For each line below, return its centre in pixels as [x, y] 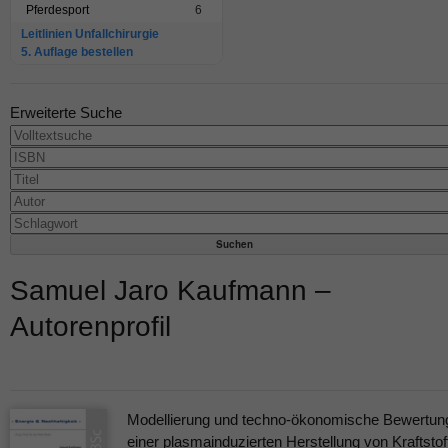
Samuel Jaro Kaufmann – [170, 291]
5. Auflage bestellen [77, 52]
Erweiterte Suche [66, 113]
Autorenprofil [90, 327]
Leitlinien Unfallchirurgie [90, 34]
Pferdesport [57, 10]
